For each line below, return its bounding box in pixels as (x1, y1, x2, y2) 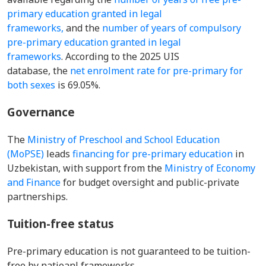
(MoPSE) (7, 147, 44, 160)
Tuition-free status (7, 216, 114, 231)
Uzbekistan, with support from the (7, 161, 164, 175)
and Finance (7, 176, 61, 189)
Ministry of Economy (164, 161, 255, 175)
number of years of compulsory (102, 21, 241, 34)
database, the (7, 64, 70, 77)
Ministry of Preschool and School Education (27, 133, 220, 146)
